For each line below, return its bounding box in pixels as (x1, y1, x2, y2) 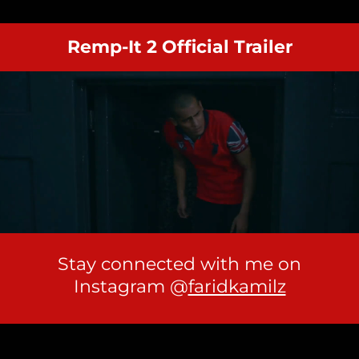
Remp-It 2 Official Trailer (67, 36, 292, 58)
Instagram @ (73, 275, 188, 297)
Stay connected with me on (58, 252, 301, 275)
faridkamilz (188, 275, 286, 297)
